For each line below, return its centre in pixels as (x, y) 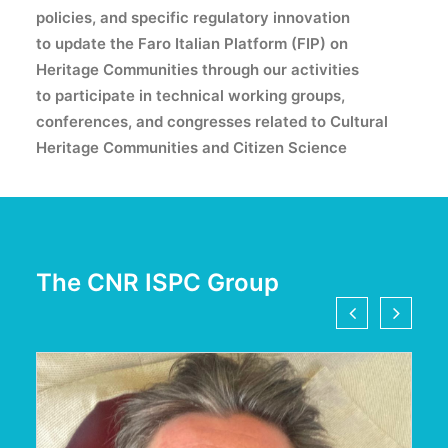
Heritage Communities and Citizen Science (191, 147)
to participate (85, 95)
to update (71, 43)
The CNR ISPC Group (157, 282)
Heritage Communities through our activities (197, 69)
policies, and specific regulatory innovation (193, 17)
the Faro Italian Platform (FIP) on (227, 43)
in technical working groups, (240, 95)
